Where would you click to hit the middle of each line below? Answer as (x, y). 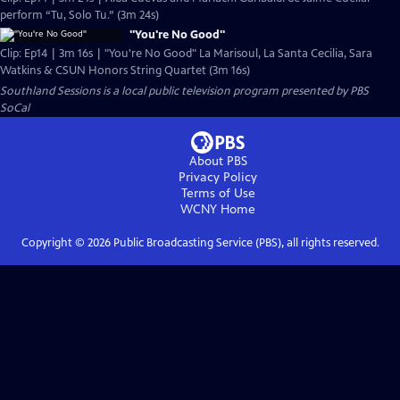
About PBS (218, 161)
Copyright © (54, 243)
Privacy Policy (218, 177)
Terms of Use (218, 193)
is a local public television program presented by (225, 91)
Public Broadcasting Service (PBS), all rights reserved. (245, 243)
